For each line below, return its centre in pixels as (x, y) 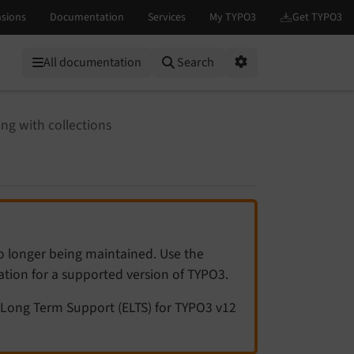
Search (196, 62)
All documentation (92, 62)
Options (255, 81)
